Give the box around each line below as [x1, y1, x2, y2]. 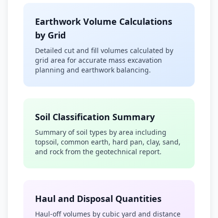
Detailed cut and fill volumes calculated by [35, 46, 173, 55]
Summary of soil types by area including [35, 127, 166, 137]
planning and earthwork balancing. [35, 65, 151, 74]
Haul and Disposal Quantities [35, 193, 162, 204]
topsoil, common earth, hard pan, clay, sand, [35, 137, 181, 146]
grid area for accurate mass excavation [35, 55, 162, 65]
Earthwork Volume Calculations [35, 16, 172, 27]
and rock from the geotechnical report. [35, 147, 162, 156]
